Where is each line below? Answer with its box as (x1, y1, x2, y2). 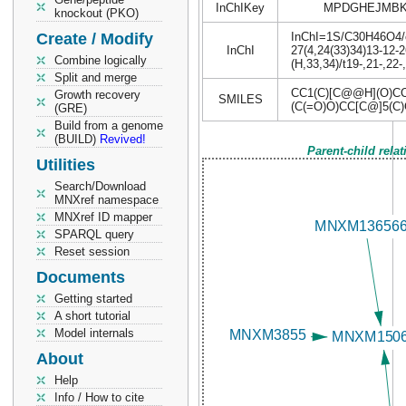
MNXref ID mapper (54, 210, 152, 224)
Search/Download (54, 179, 146, 193)
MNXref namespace (54, 193, 159, 207)
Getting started (54, 292, 132, 305)
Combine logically (54, 53, 147, 67)
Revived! (100, 132, 146, 146)
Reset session (54, 245, 130, 258)
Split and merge (54, 71, 137, 84)
